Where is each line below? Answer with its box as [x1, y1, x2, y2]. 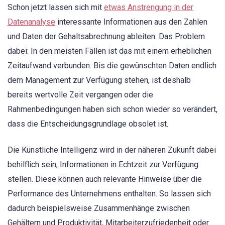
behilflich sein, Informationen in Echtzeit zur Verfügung [8, 159, 198, 169]
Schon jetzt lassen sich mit [8, 2, 104, 12]
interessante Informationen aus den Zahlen [55, 17, 207, 27]
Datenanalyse [8, 17, 55, 27]
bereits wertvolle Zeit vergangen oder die [8, 89, 153, 99]
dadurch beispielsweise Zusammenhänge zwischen [8, 203, 190, 213]
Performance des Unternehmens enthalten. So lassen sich [8, 188, 211, 198]
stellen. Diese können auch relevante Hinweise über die [8, 174, 202, 184]
